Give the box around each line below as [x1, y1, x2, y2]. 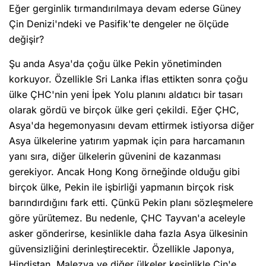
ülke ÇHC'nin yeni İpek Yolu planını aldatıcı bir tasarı [9, 88, 243, 101]
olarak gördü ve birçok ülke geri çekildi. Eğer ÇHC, [9, 104, 239, 116]
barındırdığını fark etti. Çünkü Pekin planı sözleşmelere [9, 197, 253, 209]
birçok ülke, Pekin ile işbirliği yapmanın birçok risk [9, 181, 234, 194]
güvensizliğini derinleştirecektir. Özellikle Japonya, [9, 243, 235, 255]
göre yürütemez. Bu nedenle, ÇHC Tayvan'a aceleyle [9, 212, 245, 224]
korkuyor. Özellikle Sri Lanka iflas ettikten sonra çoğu [9, 73, 248, 85]
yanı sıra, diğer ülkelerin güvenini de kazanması [9, 150, 221, 163]
